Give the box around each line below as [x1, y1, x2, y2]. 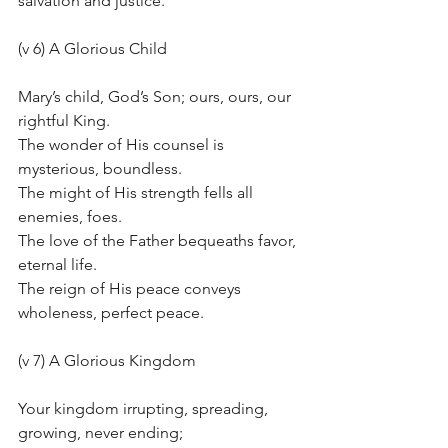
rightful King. [18, 111, 110, 130]
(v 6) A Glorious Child [18, 39, 167, 58]
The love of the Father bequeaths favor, [18, 231, 300, 250]
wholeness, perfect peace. [18, 303, 204, 322]
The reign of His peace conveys [18, 279, 245, 298]
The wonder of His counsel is [18, 135, 228, 154]
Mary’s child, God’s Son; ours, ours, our [18, 87, 295, 106]
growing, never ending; [18, 423, 183, 442]
